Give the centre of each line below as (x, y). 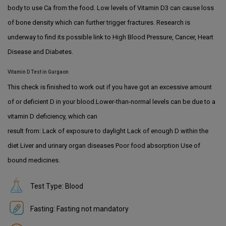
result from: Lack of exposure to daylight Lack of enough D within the (108, 131)
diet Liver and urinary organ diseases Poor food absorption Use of (104, 145)
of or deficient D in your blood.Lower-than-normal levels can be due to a (111, 101)
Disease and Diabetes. (40, 51)
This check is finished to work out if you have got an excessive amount (110, 87)
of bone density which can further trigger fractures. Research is (99, 22)
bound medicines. (34, 160)
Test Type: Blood (57, 186)
